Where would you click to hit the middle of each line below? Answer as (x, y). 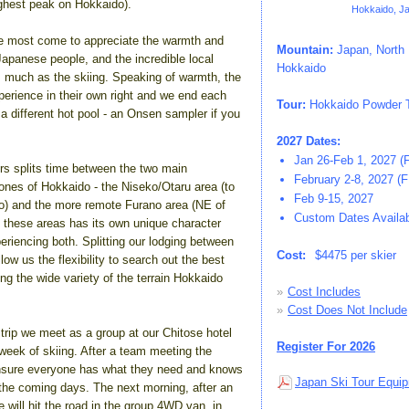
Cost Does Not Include (347, 310)
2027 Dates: (309, 141)
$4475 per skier (356, 255)
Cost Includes (324, 292)
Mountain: (305, 50)
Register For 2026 (326, 346)
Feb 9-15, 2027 (334, 199)
